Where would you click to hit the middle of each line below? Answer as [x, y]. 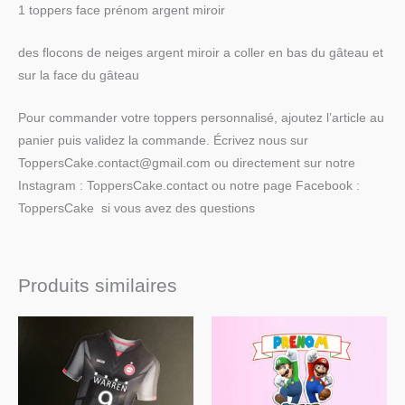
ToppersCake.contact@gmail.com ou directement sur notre [187, 163]
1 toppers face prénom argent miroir [122, 10]
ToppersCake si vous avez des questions [137, 208]
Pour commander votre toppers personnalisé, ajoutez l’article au [201, 118]
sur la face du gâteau [79, 75]
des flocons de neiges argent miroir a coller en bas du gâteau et [201, 52]
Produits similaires [98, 286]
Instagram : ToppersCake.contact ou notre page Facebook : [189, 185]
